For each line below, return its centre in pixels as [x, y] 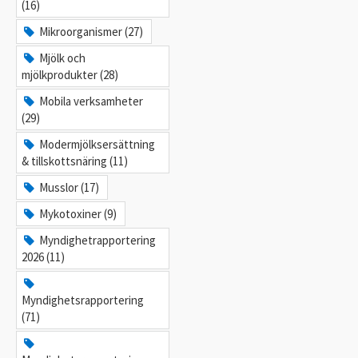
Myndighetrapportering [98, 240]
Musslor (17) [70, 187]
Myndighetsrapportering [83, 300]
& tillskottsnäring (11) [75, 161]
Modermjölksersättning [97, 144]
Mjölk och [63, 58]
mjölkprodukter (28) [70, 75]
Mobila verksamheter [91, 101]
